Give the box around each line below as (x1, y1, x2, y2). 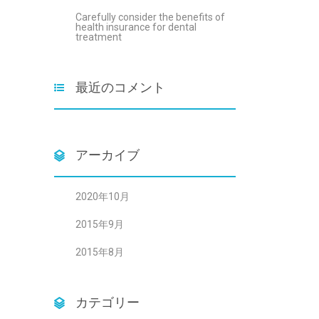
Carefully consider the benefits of (75, 11, 225, 23)
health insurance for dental (75, 21, 197, 33)
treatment (75, 31, 122, 43)
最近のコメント (75, 80, 165, 95)
